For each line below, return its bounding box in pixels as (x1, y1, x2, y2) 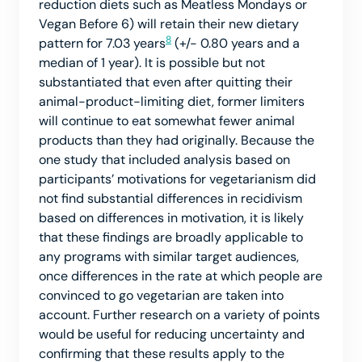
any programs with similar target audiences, (39, 247, 299, 265)
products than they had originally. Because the (39, 131, 314, 149)
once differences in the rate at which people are (39, 267, 322, 284)
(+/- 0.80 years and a (171, 34, 300, 52)
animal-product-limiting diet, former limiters (39, 92, 305, 110)
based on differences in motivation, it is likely (39, 208, 304, 226)
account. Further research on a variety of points (39, 305, 320, 323)
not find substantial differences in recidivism (39, 189, 302, 207)
